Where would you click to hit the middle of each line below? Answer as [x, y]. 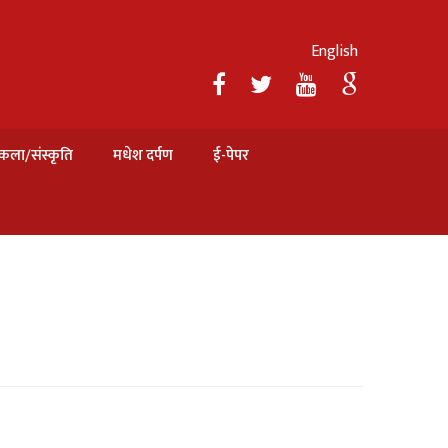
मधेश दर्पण [143, 155]
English [334, 51]
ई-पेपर [231, 155]
